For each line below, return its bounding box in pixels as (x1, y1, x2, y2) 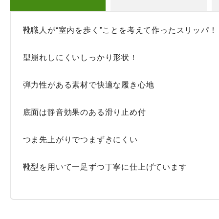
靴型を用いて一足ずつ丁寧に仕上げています (22, 163, 187, 171)
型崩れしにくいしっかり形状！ (22, 53, 138, 62)
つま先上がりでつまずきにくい (22, 135, 138, 144)
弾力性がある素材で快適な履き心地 (22, 81, 154, 89)
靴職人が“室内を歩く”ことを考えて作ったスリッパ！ (22, 26, 218, 34)
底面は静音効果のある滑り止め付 (22, 108, 146, 116)
